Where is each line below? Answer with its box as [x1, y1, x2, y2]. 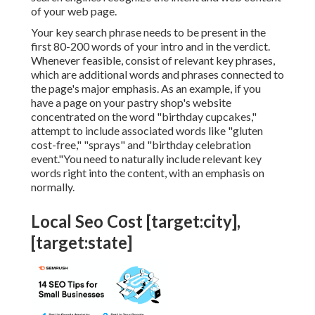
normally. [31, 180, 75, 194]
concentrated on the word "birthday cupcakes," [31, 110, 257, 124]
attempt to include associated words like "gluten [31, 124, 263, 138]
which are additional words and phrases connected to [31, 67, 284, 82]
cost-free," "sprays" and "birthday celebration [31, 138, 251, 152]
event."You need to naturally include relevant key [31, 152, 262, 166]
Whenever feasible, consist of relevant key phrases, [31, 53, 275, 67]
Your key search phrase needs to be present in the [31, 25, 266, 39]
